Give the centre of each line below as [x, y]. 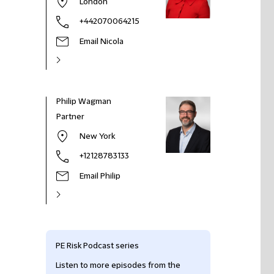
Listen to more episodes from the [118, 265]
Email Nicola [102, 42]
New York [97, 136]
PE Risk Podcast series [97, 246]
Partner [70, 117]
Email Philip [100, 176]
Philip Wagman [84, 102]
